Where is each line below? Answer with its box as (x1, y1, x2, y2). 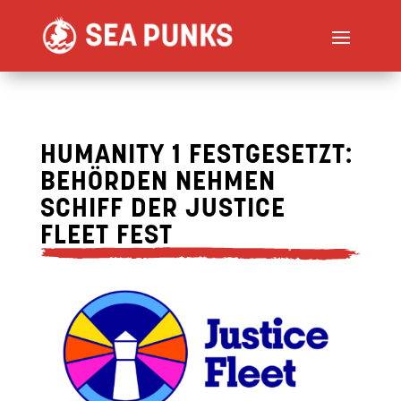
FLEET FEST (39, 223, 173, 251)
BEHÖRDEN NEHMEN (39, 169, 276, 197)
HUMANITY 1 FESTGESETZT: (39, 142, 353, 170)
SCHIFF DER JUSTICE (39, 196, 286, 224)
